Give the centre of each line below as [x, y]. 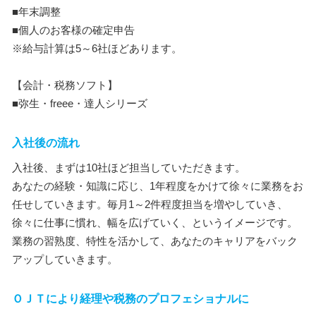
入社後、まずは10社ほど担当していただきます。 [129, 167]
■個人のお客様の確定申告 [73, 30]
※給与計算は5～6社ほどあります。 [97, 48]
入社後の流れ [46, 142]
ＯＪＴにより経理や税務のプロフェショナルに [130, 298]
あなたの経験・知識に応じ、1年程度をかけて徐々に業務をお [158, 186]
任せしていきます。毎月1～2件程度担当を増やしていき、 [150, 204]
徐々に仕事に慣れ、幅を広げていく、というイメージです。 [155, 222]
